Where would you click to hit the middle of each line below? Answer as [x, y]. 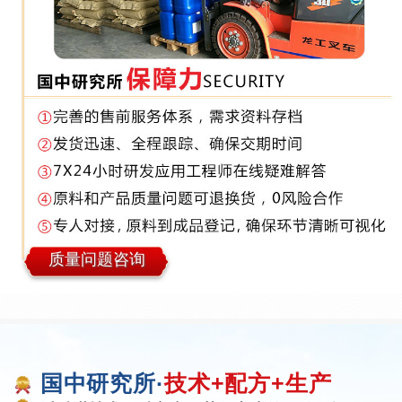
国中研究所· [102, 384]
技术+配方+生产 [248, 384]
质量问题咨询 [96, 259]
